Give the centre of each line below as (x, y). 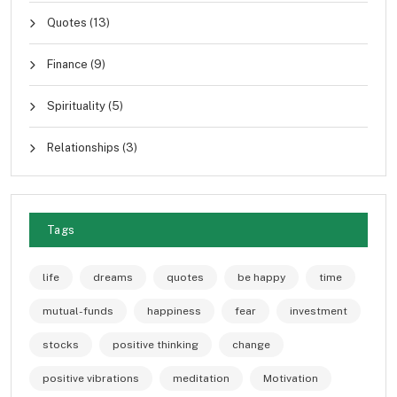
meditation (201, 378)
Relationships (83, 147)
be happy (261, 277)
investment (319, 311)
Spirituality (76, 105)
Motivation (291, 378)
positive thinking (156, 344)
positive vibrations (91, 378)
